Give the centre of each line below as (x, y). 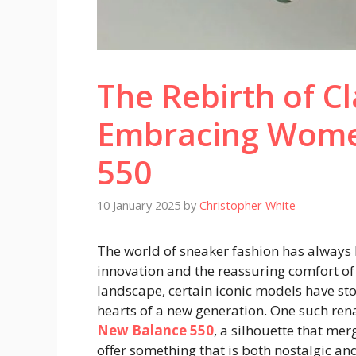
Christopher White (248, 206)
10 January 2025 (139, 206)
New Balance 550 (155, 331)
